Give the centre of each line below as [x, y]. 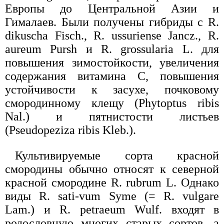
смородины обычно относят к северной [112, 169]
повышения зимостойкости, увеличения [112, 62]
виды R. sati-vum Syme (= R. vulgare [112, 196]
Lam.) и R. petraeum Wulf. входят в [112, 209]
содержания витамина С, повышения [112, 76]
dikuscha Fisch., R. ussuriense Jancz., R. [112, 35]
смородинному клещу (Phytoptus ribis [112, 103]
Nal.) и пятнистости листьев [112, 116]
